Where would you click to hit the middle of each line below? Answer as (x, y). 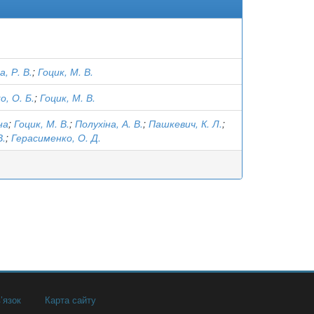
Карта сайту (69, 300)
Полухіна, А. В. (109, 123)
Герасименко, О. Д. (56, 137)
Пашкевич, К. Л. (185, 123)
